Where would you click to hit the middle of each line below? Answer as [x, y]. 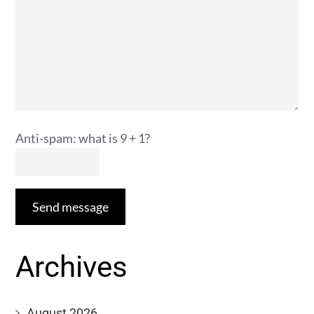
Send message [71, 207]
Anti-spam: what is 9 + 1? [83, 138]
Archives [72, 267]
